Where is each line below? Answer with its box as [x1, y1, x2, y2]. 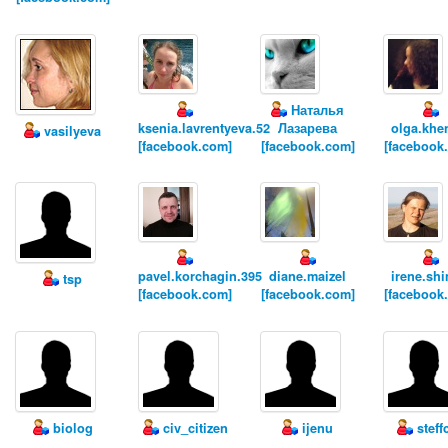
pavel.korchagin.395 [137, 267, 262, 286]
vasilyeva [40, 121, 101, 140]
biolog [48, 419, 93, 437]
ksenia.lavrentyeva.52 [137, 118, 270, 137]
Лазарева [278, 118, 338, 137]
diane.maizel [269, 267, 347, 286]
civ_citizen [158, 419, 228, 437]
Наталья [287, 100, 345, 119]
